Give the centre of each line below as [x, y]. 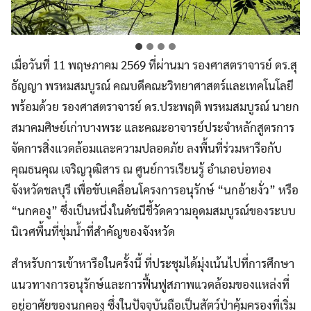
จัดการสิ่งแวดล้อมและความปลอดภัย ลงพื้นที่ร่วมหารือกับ [146, 148]
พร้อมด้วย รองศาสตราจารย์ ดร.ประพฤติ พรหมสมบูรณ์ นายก [155, 106]
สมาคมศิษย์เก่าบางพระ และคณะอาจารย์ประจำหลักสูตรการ [153, 127]
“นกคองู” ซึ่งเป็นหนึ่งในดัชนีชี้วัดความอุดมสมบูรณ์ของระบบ [153, 210]
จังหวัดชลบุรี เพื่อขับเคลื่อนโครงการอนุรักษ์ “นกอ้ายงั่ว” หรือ [155, 189]
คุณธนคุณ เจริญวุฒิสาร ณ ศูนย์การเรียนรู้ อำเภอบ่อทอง [141, 168]
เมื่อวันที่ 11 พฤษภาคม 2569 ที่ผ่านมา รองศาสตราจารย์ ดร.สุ [154, 64]
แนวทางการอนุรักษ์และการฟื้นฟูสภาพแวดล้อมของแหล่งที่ [150, 284]
